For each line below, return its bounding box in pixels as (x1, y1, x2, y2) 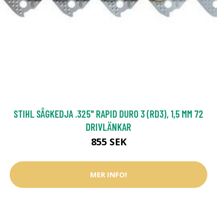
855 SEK (91, 135, 126, 148)
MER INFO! (90, 170, 127, 180)
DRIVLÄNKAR (86, 120, 131, 133)
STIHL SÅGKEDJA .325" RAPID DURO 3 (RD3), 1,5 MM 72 (14, 107, 203, 120)
